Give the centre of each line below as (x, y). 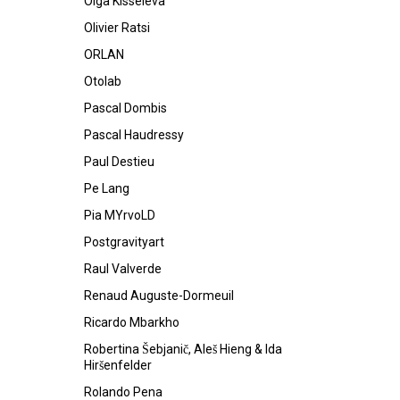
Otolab (103, 81)
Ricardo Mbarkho (132, 322)
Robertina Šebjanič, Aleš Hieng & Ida (183, 349)
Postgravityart (124, 242)
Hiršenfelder (118, 365)
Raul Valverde (123, 269)
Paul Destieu (119, 162)
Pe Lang (107, 188)
